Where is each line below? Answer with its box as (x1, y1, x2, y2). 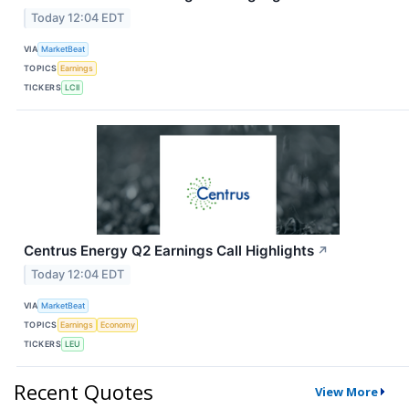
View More (314, 383, 378, 400)
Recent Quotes (14, 377, 153, 405)
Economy (100, 320, 135, 330)
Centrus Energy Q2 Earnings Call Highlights (24, 241, 314, 259)
